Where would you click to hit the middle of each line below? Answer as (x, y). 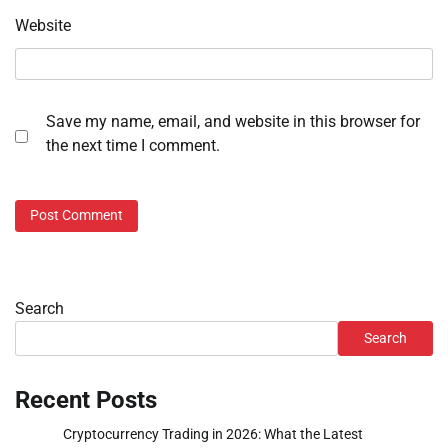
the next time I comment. (133, 146)
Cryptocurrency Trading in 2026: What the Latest (213, 433)
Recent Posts (86, 399)
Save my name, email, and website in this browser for (233, 122)
